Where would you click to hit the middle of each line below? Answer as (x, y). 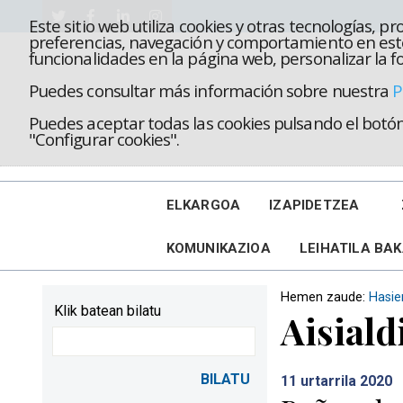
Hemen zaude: (325, 297)
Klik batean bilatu (107, 311)
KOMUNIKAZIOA (218, 248)
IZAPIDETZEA (314, 205)
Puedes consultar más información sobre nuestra (211, 90)
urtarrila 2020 (345, 381)
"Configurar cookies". (104, 139)
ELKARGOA (203, 205)
